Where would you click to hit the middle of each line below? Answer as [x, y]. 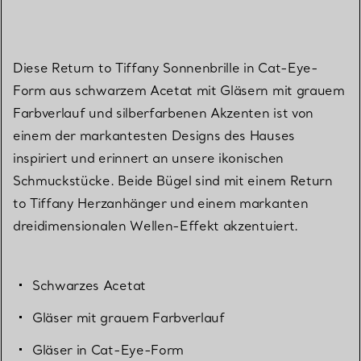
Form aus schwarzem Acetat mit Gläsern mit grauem [179, 91]
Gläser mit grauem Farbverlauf [129, 318]
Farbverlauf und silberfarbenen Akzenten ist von [163, 113]
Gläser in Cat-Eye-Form [108, 350]
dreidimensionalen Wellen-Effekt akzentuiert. [156, 226]
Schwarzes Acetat [89, 286]
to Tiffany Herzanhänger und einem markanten [161, 203]
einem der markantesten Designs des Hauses [154, 136]
